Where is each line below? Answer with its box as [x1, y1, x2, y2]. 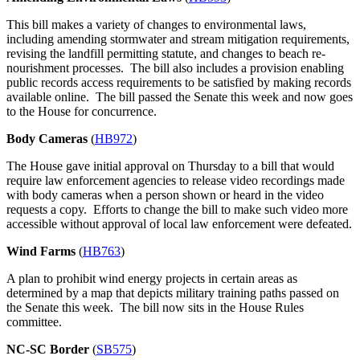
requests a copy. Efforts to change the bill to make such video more [6, 202, 348, 217]
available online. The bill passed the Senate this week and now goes [6, 90, 353, 104]
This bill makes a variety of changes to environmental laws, [6, 18, 306, 32]
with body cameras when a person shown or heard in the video [6, 188, 324, 202]
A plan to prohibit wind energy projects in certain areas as [6, 272, 297, 286]
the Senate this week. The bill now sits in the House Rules [6, 301, 304, 315]
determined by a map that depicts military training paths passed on [6, 286, 339, 301]
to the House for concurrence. [6, 104, 157, 119]
